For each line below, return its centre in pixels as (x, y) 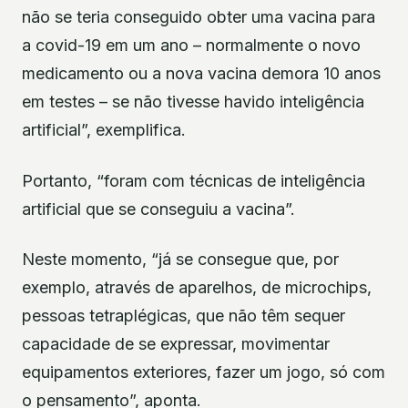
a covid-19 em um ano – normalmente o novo (191, 46)
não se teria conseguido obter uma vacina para (199, 17)
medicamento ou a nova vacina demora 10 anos (201, 74)
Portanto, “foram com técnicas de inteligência (194, 180)
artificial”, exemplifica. (104, 130)
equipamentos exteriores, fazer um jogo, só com (204, 372)
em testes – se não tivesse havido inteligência (193, 102)
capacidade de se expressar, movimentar (176, 344)
